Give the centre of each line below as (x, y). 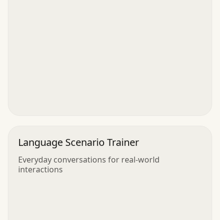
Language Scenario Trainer (79, 142)
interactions (41, 169)
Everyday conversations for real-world (89, 159)
